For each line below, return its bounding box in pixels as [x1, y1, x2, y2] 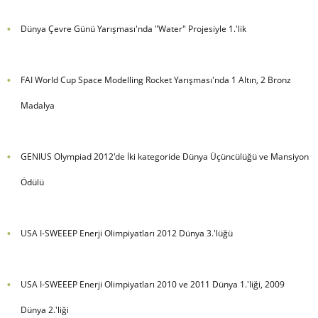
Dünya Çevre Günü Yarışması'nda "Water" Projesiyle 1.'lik [20, 23, 246, 35]
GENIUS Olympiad [20, 150, 92, 163]
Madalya [20, 99, 55, 112]
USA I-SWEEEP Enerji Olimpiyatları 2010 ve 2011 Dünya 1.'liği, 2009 [20, 278, 285, 291]
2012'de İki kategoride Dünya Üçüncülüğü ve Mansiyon [91, 150, 309, 163]
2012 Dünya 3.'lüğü [154, 227, 233, 240]
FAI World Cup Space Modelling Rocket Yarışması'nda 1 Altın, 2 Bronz [20, 74, 291, 87]
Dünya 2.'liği [20, 304, 69, 317]
